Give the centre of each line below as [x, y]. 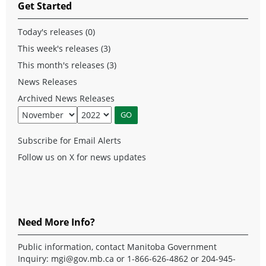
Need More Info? [56, 222]
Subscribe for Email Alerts [69, 140]
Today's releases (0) [56, 31]
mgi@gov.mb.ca [83, 258]
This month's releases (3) [67, 65]
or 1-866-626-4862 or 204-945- [175, 258]
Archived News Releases [66, 98]
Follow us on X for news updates [82, 157]
